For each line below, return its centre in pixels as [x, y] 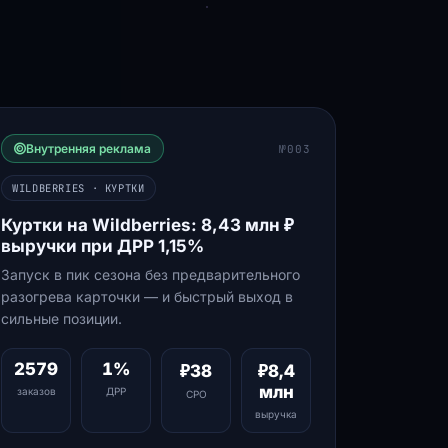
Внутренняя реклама [88, 148]
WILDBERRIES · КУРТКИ [78, 188]
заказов [36, 391]
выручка [276, 414]
